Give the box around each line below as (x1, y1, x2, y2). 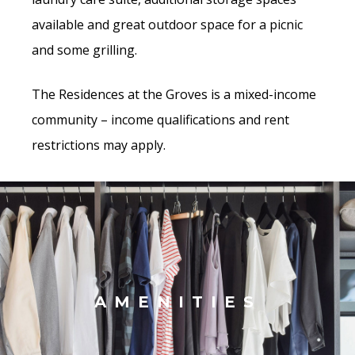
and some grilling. (32, 41, 140, 59)
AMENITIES (94, 292, 261, 312)
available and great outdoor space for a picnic (32, 16, 303, 34)
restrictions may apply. (32, 136, 169, 155)
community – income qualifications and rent (32, 111, 289, 129)
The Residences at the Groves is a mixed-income (32, 86, 316, 104)
